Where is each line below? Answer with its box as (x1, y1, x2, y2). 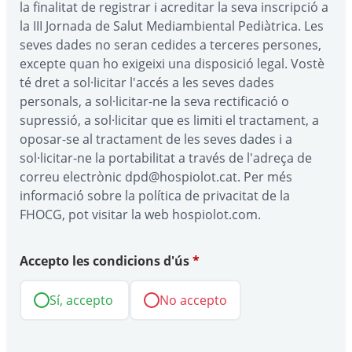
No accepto (159, 291, 227, 310)
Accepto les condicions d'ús (20, 252, 192, 270)
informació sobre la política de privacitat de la (20, 187, 290, 205)
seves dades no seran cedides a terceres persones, (20, 36, 321, 54)
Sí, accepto (49, 291, 113, 310)
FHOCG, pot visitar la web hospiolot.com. (20, 206, 261, 224)
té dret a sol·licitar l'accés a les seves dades (20, 74, 274, 92)
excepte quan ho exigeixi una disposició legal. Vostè (20, 55, 324, 73)
